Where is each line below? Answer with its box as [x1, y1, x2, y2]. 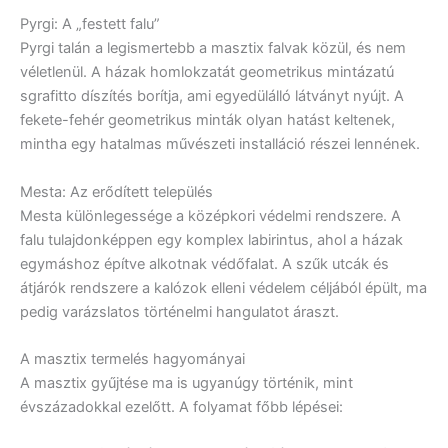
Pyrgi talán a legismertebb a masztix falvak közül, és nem [20, 39, 406, 58]
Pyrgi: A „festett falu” [20, 15, 160, 34]
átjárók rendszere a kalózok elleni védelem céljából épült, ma [20, 278, 427, 297]
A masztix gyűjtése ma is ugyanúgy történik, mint [20, 373, 353, 392]
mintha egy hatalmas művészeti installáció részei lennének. [20, 135, 420, 154]
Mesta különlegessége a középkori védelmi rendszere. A [20, 206, 401, 225]
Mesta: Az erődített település [20, 182, 213, 201]
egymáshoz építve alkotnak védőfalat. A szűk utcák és [20, 254, 389, 273]
